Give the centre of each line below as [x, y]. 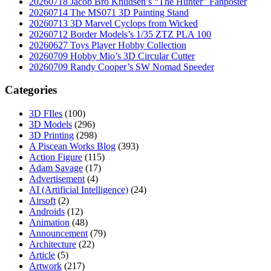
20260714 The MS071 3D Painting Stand [109, 12]
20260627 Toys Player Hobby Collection [108, 45]
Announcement [58, 233]
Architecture [53, 244]
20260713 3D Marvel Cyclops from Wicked [113, 23]
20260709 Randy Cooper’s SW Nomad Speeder [122, 67]
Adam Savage [56, 168]
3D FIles [46, 114]
